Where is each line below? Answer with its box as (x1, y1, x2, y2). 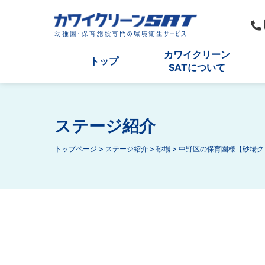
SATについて (169, 61, 226, 73)
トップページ (54, 144, 97, 153)
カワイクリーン (164, 48, 231, 60)
